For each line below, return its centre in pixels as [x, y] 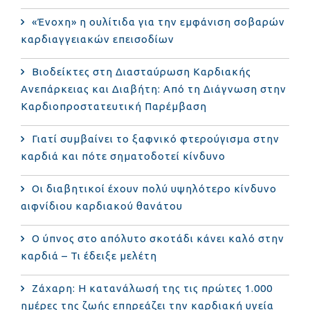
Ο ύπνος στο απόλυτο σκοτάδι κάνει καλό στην [158, 238]
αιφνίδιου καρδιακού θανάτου [102, 206]
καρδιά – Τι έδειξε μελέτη [89, 255]
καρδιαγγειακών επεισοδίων [98, 39]
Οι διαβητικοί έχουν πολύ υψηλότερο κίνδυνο [154, 188]
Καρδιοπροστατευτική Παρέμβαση [114, 106]
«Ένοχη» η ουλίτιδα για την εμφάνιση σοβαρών [158, 21]
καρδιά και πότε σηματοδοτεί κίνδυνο [123, 156]
